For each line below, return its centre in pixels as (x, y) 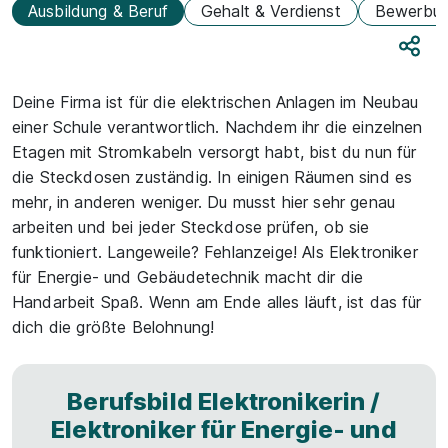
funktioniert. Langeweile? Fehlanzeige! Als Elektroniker (215, 252)
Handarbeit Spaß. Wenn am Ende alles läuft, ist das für (217, 302)
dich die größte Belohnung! (113, 327)
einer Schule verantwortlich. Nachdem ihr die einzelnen (217, 127)
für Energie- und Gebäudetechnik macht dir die (188, 277)
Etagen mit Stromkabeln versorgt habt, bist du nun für (214, 152)
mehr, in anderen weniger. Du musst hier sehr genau (204, 202)
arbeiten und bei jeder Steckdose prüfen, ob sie (191, 227)
